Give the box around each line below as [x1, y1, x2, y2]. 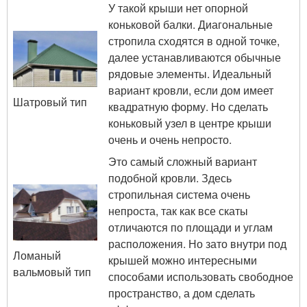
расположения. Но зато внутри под [108, 236, 286, 251]
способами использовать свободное [108, 269, 293, 284]
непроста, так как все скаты [108, 203, 248, 219]
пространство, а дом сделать [108, 285, 255, 301]
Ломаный [13, 247, 61, 263]
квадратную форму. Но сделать [108, 99, 268, 114]
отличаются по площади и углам [108, 219, 273, 235]
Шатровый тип [13, 93, 87, 110]
